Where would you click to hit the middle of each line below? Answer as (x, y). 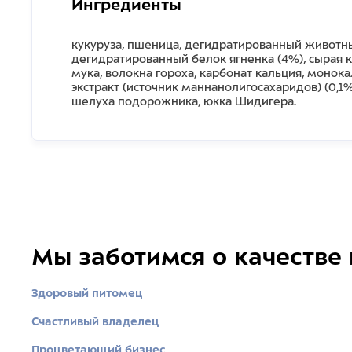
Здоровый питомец (87, 293)
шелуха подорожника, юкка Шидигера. (184, 101)
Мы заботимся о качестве (187, 257)
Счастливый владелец (95, 321)
